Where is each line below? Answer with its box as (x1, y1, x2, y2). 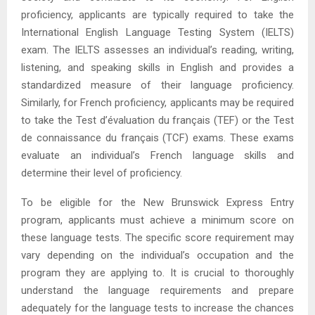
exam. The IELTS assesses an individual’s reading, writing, (21, 44, 294, 57)
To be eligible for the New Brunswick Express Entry (21, 196, 294, 210)
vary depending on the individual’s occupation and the (21, 249, 294, 262)
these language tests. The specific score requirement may (21, 231, 294, 245)
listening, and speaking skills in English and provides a (21, 61, 294, 75)
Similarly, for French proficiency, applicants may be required (21, 96, 294, 110)
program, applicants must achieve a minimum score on (21, 214, 294, 227)
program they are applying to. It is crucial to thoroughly (21, 266, 294, 280)
